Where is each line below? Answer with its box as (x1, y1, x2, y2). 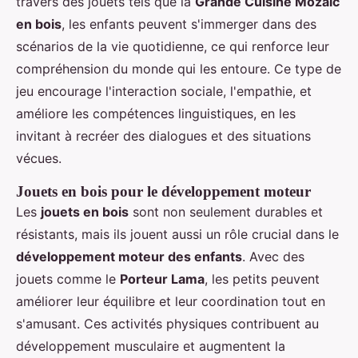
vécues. (16, 149, 62, 166)
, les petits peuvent (205, 270, 320, 287)
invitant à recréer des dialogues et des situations (16, 127, 311, 144)
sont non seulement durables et (129, 203, 323, 220)
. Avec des (242, 248, 304, 265)
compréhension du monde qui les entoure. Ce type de (16, 60, 341, 77)
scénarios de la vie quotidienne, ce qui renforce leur (16, 38, 329, 54)
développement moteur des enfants (16, 248, 242, 265)
